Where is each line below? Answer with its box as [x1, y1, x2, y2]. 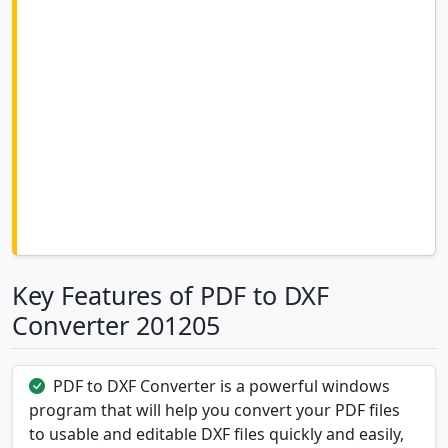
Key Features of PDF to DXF [12, 278, 329, 313]
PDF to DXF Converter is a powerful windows [53, 375, 390, 398]
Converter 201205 [12, 308, 220, 343]
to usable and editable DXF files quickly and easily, [29, 423, 404, 446]
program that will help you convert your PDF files [29, 399, 400, 422]
